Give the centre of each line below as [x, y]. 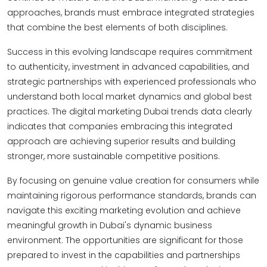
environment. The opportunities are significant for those [125, 240]
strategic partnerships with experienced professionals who [132, 82]
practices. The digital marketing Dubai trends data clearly [130, 111]
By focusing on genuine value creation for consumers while [133, 181]
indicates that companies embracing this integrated [120, 126]
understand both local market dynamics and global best [130, 97]
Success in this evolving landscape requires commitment [130, 52]
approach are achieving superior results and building [121, 141]
